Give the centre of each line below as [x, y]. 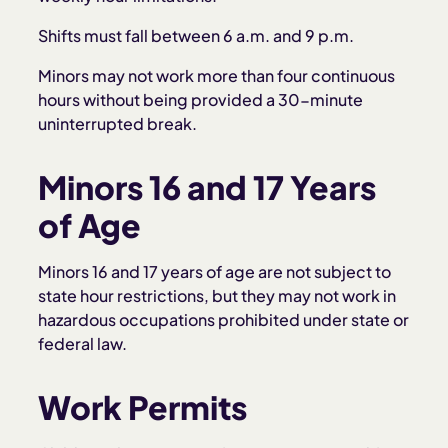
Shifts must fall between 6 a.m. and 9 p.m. [196, 35]
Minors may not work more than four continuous [217, 75]
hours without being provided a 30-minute [201, 99]
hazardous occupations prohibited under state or [224, 319]
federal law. [83, 343]
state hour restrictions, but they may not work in [217, 295]
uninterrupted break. [118, 123]
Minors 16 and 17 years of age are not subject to [215, 271]
